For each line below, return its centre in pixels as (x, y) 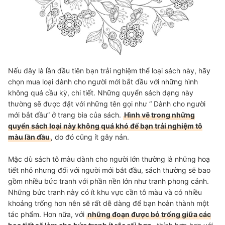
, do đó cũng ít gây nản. (90, 137)
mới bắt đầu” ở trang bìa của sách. (66, 115)
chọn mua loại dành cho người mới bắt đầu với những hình (103, 82)
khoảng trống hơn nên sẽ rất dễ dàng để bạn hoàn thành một (108, 203)
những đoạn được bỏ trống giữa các (149, 214)
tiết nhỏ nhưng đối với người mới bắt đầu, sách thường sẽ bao (109, 170)
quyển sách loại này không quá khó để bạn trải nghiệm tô (105, 126)
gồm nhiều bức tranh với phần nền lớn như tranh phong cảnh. (108, 181)
